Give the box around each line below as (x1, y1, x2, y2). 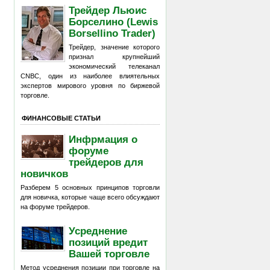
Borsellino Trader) (69, 27, 156, 39)
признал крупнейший (69, 53, 160, 60)
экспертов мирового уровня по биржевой (20, 82, 160, 89)
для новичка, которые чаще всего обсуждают (20, 193, 160, 201)
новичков (20, 168, 68, 179)
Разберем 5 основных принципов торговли (20, 184, 160, 191)
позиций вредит (69, 236, 148, 248)
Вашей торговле (69, 248, 150, 259)
